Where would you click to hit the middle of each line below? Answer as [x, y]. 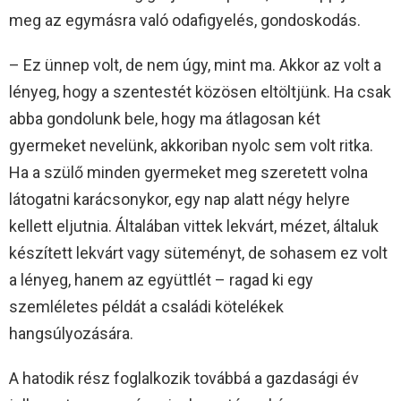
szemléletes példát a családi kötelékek [146, 306]
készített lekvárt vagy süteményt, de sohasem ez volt [198, 252]
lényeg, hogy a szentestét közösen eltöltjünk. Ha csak [200, 91]
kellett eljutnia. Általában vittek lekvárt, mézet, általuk [194, 226]
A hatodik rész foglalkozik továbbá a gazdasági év [184, 378]
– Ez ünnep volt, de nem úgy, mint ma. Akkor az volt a [195, 64]
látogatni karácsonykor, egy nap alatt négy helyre [179, 199]
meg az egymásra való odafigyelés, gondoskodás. [185, 20]
